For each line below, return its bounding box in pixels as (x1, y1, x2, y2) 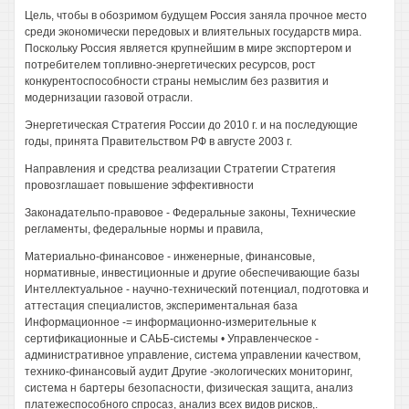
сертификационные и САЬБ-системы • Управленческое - (25, 332, 319, 345)
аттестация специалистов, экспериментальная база (25, 299, 298, 312)
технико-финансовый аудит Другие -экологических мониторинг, (25, 365, 352, 378)
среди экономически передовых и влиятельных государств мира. (25, 26, 362, 38)
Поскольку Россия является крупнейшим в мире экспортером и (25, 42, 351, 55)
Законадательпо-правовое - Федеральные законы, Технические (25, 206, 356, 219)
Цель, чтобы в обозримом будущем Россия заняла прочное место (25, 9, 367, 22)
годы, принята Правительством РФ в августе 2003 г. (25, 135, 292, 148)
